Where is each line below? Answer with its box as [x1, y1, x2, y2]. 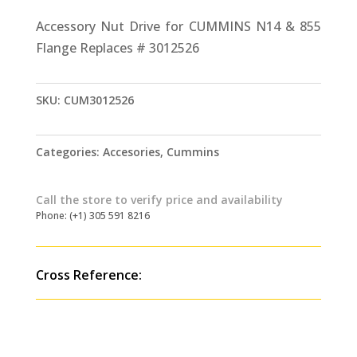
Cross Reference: [35, 266, 142, 284]
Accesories [102, 144, 160, 160]
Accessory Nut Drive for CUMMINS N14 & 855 [35, 18, 322, 35]
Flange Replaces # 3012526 [35, 39, 199, 57]
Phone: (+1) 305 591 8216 [35, 209, 150, 223]
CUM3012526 [63, 92, 134, 108]
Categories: [35, 144, 103, 160]
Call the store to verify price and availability [35, 192, 283, 208]
